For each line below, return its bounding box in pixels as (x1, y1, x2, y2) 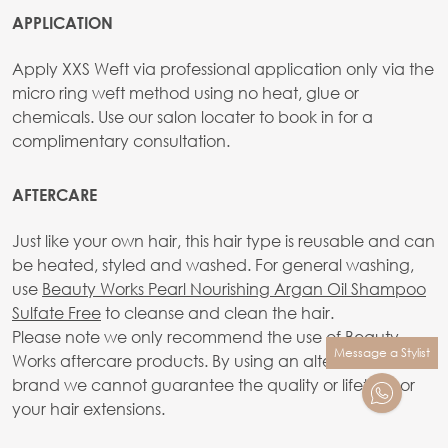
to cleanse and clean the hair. (101, 301, 334, 323)
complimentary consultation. (12, 129, 230, 151)
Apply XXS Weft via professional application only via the (12, 57, 434, 79)
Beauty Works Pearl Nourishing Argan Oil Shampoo (42, 277, 426, 299)
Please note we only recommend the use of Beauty (12, 325, 399, 347)
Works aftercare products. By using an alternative (12, 349, 385, 371)
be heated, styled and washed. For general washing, (12, 253, 414, 275)
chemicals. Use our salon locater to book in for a (12, 105, 373, 127)
